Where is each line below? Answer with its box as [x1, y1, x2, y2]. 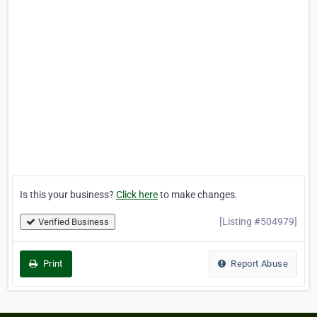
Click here [116, 189, 158, 201]
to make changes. [158, 189, 238, 201]
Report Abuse [228, 258, 288, 270]
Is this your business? [20, 189, 116, 201]
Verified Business [38, 217, 109, 228]
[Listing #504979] [219, 216, 297, 228]
